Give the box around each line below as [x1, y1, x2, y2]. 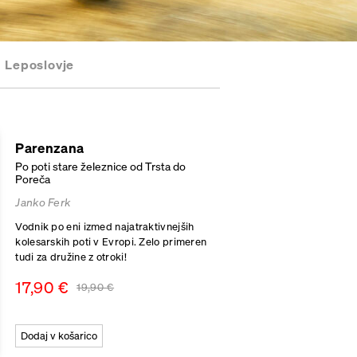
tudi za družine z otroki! [15, 249, 127, 264]
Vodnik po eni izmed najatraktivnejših [15, 219, 194, 233]
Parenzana [15, 139, 84, 158]
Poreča [15, 171, 51, 187]
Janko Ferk [15, 194, 71, 210]
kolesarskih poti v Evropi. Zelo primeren [15, 234, 207, 249]
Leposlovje [5, 55, 75, 73]
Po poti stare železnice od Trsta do [15, 159, 186, 175]
